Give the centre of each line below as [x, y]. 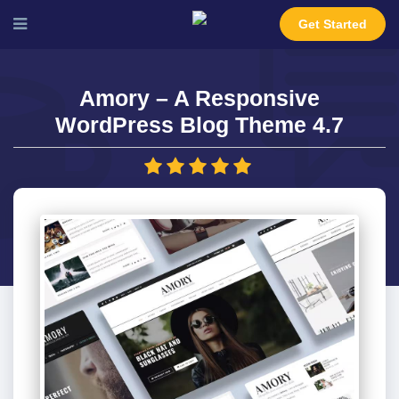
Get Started [333, 24]
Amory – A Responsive [199, 98]
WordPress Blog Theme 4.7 [199, 125]
